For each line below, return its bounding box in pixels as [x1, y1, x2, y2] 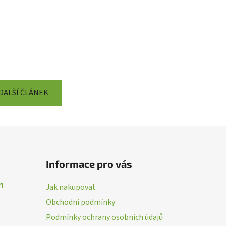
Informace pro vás [45, 157, 132, 170]
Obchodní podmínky [45, 196, 115, 208]
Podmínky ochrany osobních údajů [45, 211, 163, 223]
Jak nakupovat [45, 181, 96, 193]
